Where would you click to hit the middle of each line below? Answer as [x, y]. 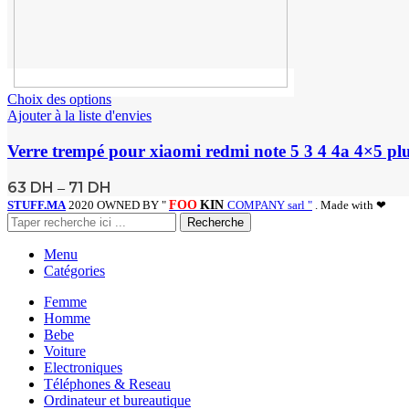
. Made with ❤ [349, 204]
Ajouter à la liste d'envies [79, 116]
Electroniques [83, 367]
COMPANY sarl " [270, 204]
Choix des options [59, 100]
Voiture [65, 351]
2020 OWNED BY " [119, 204]
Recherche [215, 222]
